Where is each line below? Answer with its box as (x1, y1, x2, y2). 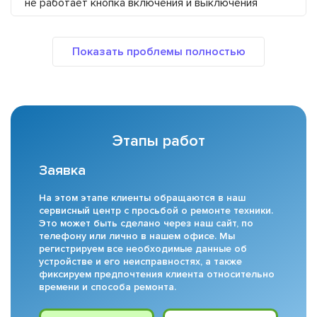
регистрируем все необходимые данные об (39, 243, 247, 255)
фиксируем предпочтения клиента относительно (39, 268, 275, 281)
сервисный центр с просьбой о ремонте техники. (39, 204, 273, 217)
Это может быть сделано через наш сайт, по (39, 217, 253, 230)
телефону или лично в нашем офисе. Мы (39, 230, 235, 243)
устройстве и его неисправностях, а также (39, 255, 242, 268)
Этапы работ (112, 132, 205, 151)
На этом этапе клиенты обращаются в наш (39, 192, 246, 204)
